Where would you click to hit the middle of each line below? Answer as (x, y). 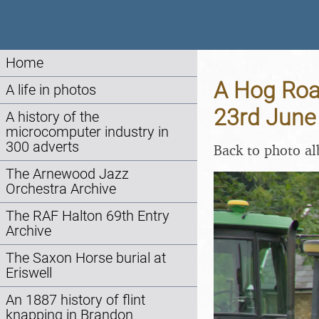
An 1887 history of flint (75, 300)
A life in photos (51, 90)
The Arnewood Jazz (67, 174)
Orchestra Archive (61, 189)
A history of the (52, 117)
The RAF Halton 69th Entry (88, 216)
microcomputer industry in (87, 132)
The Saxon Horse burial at (86, 258)
